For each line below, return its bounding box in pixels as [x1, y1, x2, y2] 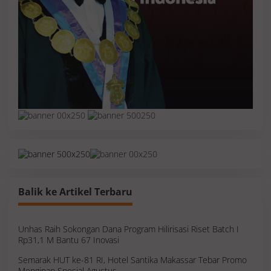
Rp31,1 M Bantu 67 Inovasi [18, 233, 119, 246]
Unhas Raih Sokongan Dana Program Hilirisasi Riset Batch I [18, 223, 239, 235]
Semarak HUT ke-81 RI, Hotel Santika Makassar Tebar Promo [18, 253, 247, 266]
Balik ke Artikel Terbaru [18, 184, 132, 198]
